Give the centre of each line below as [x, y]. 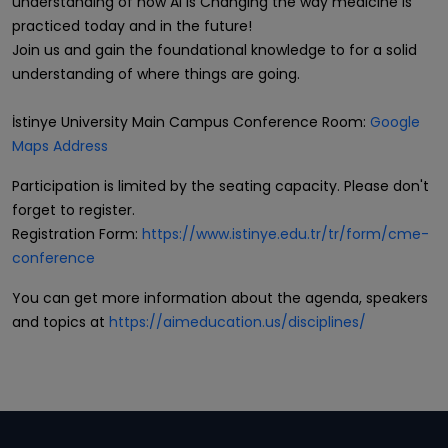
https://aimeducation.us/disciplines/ [237, 322]
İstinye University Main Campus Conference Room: [191, 122]
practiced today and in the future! [132, 26]
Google [395, 122]
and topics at [60, 322]
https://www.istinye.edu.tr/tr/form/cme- [285, 234]
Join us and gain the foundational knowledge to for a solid [214, 50]
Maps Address [60, 146]
